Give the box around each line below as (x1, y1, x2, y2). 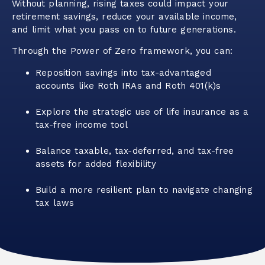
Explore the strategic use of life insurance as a (35, 106, 249, 117)
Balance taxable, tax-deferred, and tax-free (35, 145, 234, 156)
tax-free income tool (35, 119, 128, 130)
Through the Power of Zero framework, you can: (12, 46, 233, 57)
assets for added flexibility (35, 158, 156, 169)
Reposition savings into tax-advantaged (35, 67, 211, 78)
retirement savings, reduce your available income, (12, 11, 237, 22)
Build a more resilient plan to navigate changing (35, 184, 253, 195)
